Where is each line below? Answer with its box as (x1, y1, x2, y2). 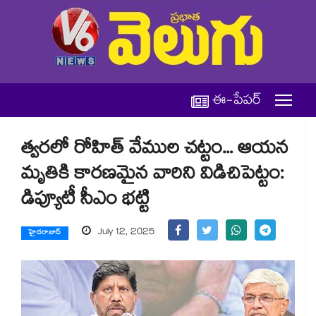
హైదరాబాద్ (28, 228, 61, 239)
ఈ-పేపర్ (212, 90, 262, 114)
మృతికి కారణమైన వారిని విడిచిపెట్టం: (21, 160, 284, 192)
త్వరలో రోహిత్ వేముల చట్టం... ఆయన (21, 135, 288, 166)
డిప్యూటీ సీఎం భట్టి (21, 186, 150, 217)
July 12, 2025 (95, 224, 154, 241)
